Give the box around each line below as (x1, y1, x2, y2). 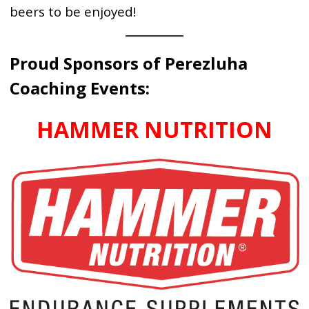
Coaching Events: (10, 77, 150, 99)
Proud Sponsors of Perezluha (10, 52, 248, 74)
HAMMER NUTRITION (37, 114, 272, 144)
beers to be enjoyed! (10, 3, 137, 20)
